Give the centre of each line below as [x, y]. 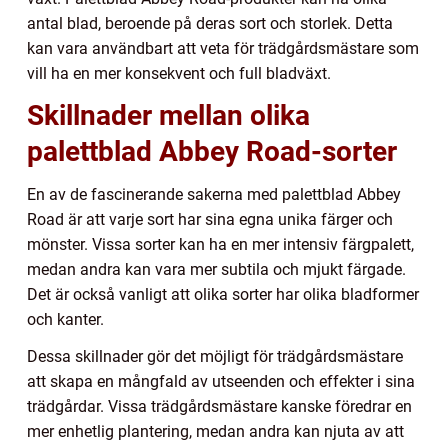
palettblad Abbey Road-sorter [212, 151]
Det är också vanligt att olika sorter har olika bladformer [223, 294]
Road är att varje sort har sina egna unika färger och [210, 219]
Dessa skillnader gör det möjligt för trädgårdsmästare [215, 356]
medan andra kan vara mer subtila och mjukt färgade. [216, 269]
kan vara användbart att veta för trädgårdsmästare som [223, 48]
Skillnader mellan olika [168, 115]
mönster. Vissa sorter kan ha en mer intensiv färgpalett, [220, 244]
